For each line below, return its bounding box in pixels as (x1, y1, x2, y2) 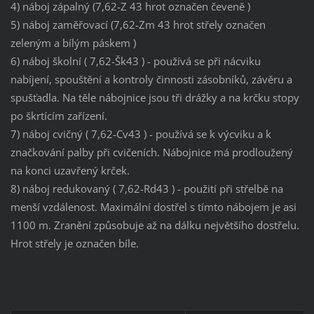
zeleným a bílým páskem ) (10, 36, 136, 50)
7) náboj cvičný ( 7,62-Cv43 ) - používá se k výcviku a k (10, 127, 271, 142)
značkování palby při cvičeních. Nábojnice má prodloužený (10, 145, 293, 160)
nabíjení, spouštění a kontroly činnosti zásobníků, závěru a (10, 72, 292, 87)
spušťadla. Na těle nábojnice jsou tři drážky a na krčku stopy (10, 90, 299, 105)
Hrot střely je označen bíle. (10, 236, 139, 251)
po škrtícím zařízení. (10, 109, 107, 123)
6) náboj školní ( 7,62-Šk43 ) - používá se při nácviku (10, 54, 261, 69)
